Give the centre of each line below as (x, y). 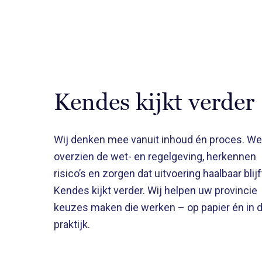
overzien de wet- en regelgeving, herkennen (155, 157)
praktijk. (72, 225)
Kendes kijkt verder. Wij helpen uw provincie (156, 191)
